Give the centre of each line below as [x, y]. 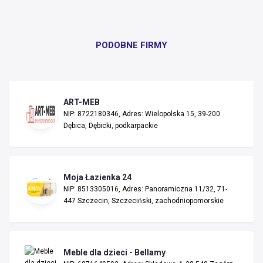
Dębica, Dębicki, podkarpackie [111, 126]
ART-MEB [82, 102]
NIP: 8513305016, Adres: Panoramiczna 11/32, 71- [145, 189]
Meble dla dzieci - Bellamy [114, 252]
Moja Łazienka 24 [97, 177]
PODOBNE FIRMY [131, 45]
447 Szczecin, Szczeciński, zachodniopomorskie [144, 201]
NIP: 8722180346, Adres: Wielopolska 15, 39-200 [142, 114]
